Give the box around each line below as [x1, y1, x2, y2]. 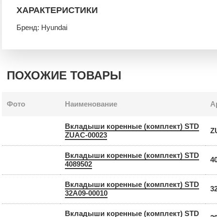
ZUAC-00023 [65, 130, 107, 139]
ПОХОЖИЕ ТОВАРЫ [7, 68, 122, 82]
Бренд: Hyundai [16, 23, 67, 31]
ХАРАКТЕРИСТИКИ [16, 5, 98, 15]
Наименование [65, 99, 117, 108]
